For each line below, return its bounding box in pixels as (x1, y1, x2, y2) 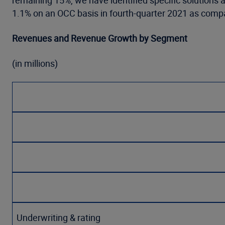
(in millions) (12, 57, 60, 69)
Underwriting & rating (17, 211, 100, 223)
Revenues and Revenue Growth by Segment (12, 32, 187, 44)
